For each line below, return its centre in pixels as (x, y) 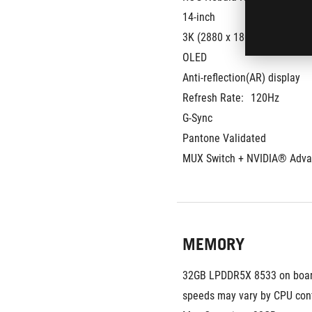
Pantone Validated (224, 138)
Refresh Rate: (213, 98)
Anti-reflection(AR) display (241, 78)
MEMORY (213, 244)
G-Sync (197, 118)
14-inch (199, 17)
